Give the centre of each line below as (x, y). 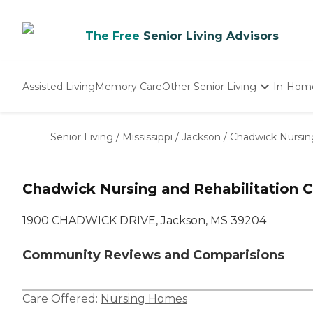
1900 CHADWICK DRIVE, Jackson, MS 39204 (144, 221)
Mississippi (147, 137)
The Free (112, 36)
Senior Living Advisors (211, 36)
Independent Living (211, 119)
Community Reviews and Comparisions (153, 255)
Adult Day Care (199, 149)
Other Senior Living (209, 86)
